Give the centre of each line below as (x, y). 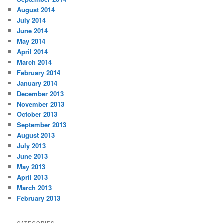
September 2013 (42, 125)
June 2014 (33, 31)
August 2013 (36, 135)
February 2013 (39, 198)
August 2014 (36, 10)
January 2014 (37, 83)
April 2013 (33, 177)
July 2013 (32, 146)
